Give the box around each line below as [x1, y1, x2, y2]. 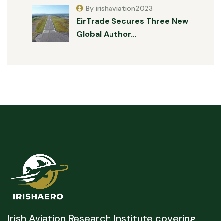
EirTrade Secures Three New [76, 15, 188, 26]
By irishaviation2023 [86, 3, 153, 13]
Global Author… [76, 28, 136, 39]
